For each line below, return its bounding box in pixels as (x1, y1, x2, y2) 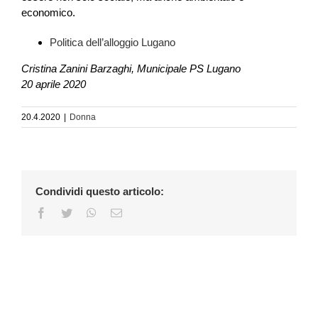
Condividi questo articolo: (35, 185, 164, 197)
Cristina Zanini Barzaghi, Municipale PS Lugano (21, 62, 241, 75)
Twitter (72, 206, 104, 218)
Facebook (46, 206, 90, 218)
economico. (21, 6, 75, 18)
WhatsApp (96, 206, 144, 218)
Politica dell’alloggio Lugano (50, 35, 175, 48)
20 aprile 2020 (21, 77, 86, 90)
